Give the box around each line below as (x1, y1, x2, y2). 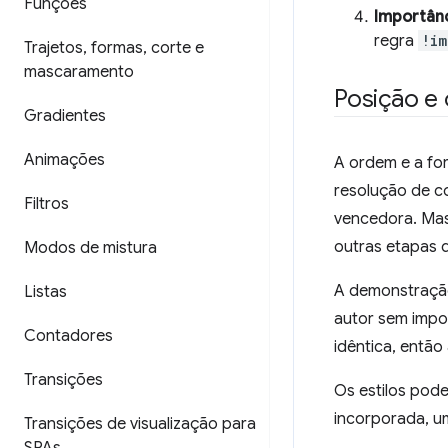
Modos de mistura (24, 238, 157, 258)
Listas (24, 282, 67, 302)
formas (87, 38, 143, 58)
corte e (147, 38, 204, 58)
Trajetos (24, 38, 83, 58)
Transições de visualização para (24, 414, 256, 434)
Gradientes (24, 106, 106, 126)
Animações (24, 150, 105, 170)
